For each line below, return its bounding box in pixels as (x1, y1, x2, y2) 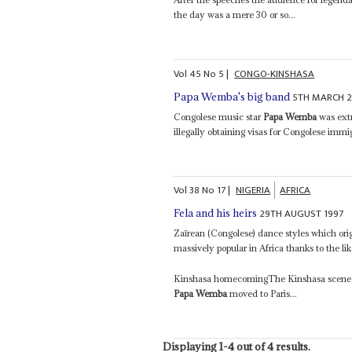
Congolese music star (174, 110, 264, 123)
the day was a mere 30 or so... (174, 8, 296, 20)
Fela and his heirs (174, 206, 258, 221)
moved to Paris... (227, 288, 298, 300)
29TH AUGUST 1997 (259, 205, 344, 223)
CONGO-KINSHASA (234, 64, 315, 82)
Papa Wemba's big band (174, 89, 291, 104)
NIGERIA (236, 181, 271, 200)
